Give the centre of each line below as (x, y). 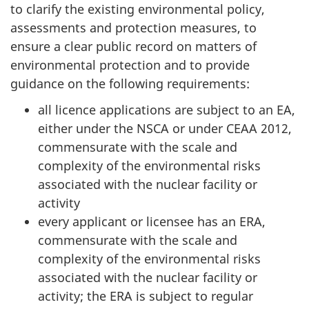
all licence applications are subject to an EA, (167, 110)
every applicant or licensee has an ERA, (152, 222)
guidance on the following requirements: (130, 83)
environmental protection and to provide (130, 64)
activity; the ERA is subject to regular (146, 296)
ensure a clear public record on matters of (133, 46)
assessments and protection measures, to (133, 27)
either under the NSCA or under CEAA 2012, (165, 129)
